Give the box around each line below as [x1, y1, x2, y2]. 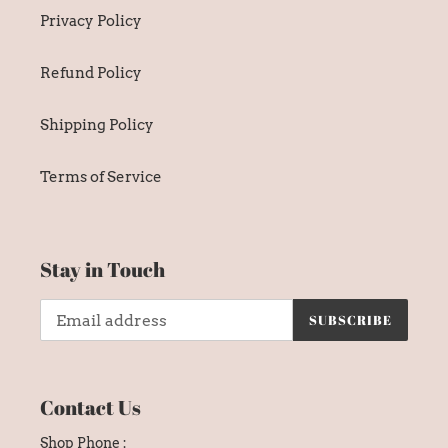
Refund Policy [40, 63, 142, 82]
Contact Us [40, 394, 141, 422]
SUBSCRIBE [308, 310, 392, 329]
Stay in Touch [40, 255, 165, 283]
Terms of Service [40, 167, 162, 186]
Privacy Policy [40, 11, 142, 30]
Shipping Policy [40, 115, 154, 134]
